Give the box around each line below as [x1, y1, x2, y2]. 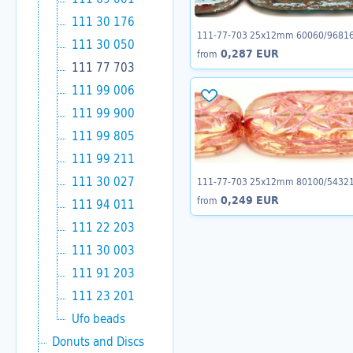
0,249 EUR [217, 191, 279, 209]
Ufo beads [72, 309, 125, 328]
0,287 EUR [217, 45, 279, 63]
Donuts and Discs [52, 332, 144, 351]
